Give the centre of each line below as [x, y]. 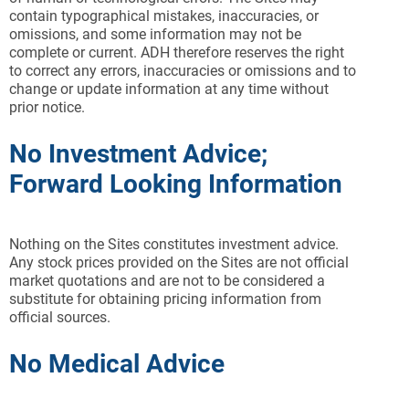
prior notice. [47, 107]
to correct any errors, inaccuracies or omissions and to [183, 71]
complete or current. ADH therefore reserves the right [177, 52]
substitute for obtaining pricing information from [165, 299]
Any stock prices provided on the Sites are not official [179, 262]
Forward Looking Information [176, 184]
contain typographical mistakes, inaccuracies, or [164, 16]
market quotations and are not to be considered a [167, 281]
